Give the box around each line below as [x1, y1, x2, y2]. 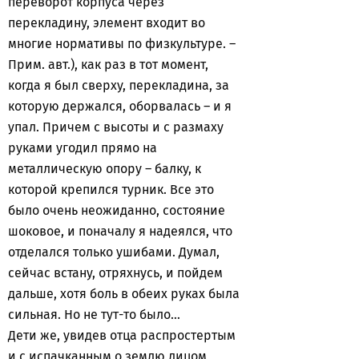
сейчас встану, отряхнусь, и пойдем [8, 265, 223, 280]
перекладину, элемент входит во [8, 15, 205, 30]
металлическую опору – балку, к [8, 161, 201, 176]
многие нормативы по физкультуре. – [8, 36, 236, 51]
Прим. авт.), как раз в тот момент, [8, 57, 208, 72]
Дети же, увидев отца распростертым [8, 328, 236, 343]
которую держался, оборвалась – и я [8, 99, 232, 114]
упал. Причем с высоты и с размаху [8, 119, 224, 135]
